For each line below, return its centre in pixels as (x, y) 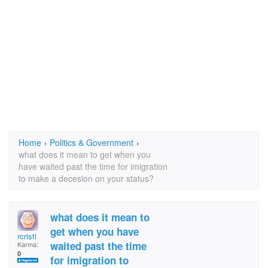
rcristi (27, 236)
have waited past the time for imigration (93, 166)
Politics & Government (92, 142)
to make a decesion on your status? (86, 178)
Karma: (28, 244)
